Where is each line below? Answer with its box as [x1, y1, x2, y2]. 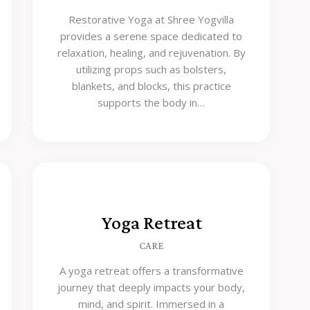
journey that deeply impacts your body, [57, 280, 246, 294]
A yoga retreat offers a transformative [59, 264, 244, 277]
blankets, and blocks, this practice [71, 79, 231, 93]
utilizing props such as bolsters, [76, 62, 227, 77]
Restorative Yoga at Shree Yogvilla [69, 12, 235, 27]
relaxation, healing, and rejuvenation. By [57, 46, 246, 60]
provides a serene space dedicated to [60, 29, 243, 44]
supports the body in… [98, 95, 206, 110]
